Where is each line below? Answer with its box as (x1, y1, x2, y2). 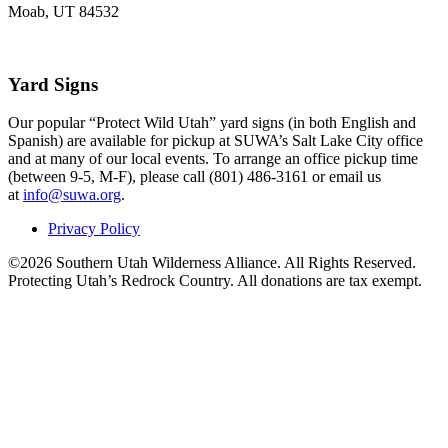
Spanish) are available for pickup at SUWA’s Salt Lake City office (8, 132, 423, 150)
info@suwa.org (23, 186, 121, 204)
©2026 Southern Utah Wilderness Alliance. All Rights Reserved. (8, 254, 416, 272)
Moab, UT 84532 (8, 2, 119, 20)
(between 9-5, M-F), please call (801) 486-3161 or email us (8, 168, 381, 186)
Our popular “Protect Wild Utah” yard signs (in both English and (8, 114, 416, 132)
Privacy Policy (48, 220, 140, 238)
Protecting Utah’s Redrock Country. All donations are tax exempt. (8, 272, 422, 290)
